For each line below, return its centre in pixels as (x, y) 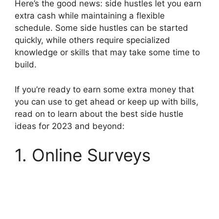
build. (26, 65)
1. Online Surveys (83, 155)
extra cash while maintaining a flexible (90, 16)
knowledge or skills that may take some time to (107, 52)
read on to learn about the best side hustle (99, 114)
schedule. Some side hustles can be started (101, 28)
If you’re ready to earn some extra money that (104, 89)
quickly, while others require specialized (92, 40)
